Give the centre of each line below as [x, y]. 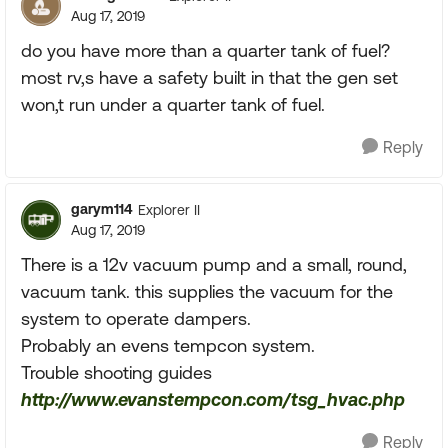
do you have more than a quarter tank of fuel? [205, 50]
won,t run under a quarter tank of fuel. [173, 104]
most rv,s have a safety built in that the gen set [209, 77]
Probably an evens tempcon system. [168, 345]
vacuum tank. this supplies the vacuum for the [207, 291]
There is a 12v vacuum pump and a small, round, [214, 264]
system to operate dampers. [136, 318]
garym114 [102, 209]
